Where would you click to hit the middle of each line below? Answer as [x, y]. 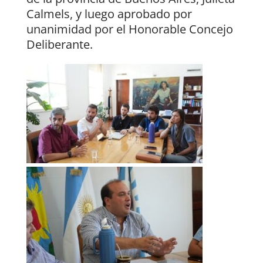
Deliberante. [59, 45]
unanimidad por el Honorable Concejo [129, 29]
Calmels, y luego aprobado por [109, 14]
